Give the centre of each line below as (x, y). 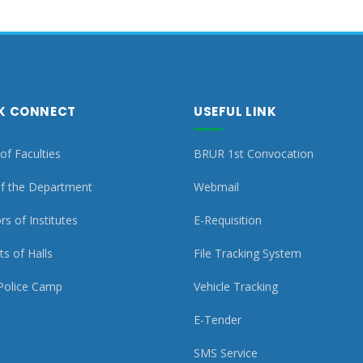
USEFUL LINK (235, 111)
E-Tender (218, 320)
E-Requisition (228, 220)
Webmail (216, 187)
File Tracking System (248, 253)
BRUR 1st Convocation (254, 154)
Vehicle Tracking (236, 286)
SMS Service (226, 353)
